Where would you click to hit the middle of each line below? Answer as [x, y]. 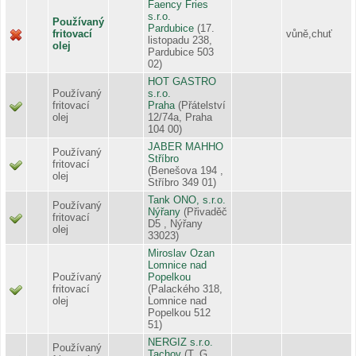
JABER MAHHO [186, 146]
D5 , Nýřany [175, 223]
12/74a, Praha [180, 117]
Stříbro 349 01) [182, 182]
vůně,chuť [309, 33]
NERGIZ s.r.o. [180, 342]
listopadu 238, [180, 40]
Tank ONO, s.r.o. [187, 199]
